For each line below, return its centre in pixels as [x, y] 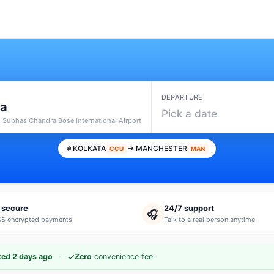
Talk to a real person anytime [209, 219]
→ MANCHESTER [157, 148]
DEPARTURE [182, 97]
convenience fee [122, 257]
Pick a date [189, 113]
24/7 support [189, 208]
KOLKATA [89, 148]
